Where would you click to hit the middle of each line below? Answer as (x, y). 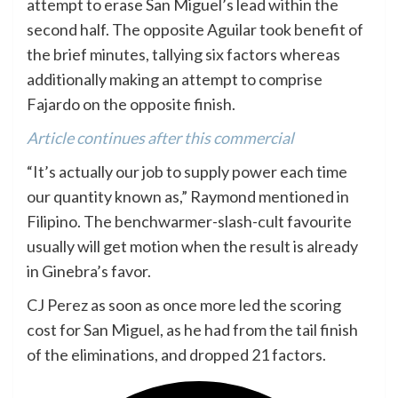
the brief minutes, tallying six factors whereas (183, 54)
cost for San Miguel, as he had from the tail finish (192, 329)
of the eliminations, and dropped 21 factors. (176, 354)
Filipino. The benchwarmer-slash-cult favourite (189, 221)
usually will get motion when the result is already (192, 246)
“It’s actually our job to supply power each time (187, 171)
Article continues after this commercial (160, 137)
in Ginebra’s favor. (89, 271)
